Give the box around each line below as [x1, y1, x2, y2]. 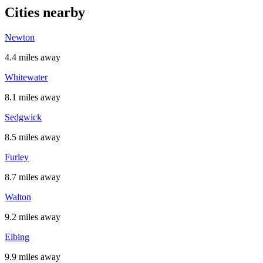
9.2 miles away [5, 212, 60, 222]
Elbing [5, 232, 29, 242]
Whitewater [5, 72, 48, 83]
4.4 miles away [5, 52, 60, 63]
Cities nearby [5, 5, 85, 21]
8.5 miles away [5, 132, 60, 143]
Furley [5, 152, 29, 163]
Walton [5, 192, 31, 203]
